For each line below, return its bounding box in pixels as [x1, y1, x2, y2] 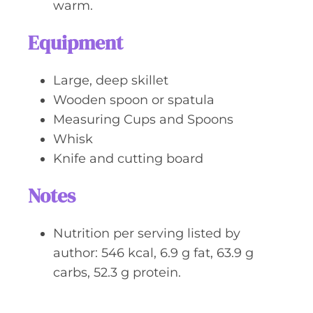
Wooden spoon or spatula [53, 92, 214, 108]
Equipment [28, 29, 123, 56]
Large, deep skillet [53, 73, 168, 88]
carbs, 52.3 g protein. [53, 265, 181, 280]
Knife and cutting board [53, 151, 203, 166]
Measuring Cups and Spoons [53, 112, 233, 127]
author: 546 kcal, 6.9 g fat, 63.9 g [53, 245, 254, 261]
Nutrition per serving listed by [53, 226, 240, 241]
